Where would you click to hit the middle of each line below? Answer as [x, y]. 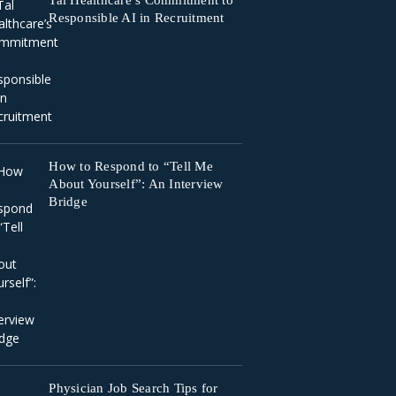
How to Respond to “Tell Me [131, 166]
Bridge [68, 202]
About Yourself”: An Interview [136, 184]
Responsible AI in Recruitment [137, 18]
